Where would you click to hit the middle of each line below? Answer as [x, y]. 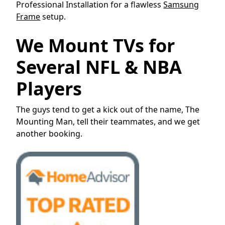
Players [49, 88]
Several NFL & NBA [99, 67]
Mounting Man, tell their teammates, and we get [108, 121]
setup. [53, 16]
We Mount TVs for [96, 45]
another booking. [49, 133]
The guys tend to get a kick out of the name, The [108, 109]
